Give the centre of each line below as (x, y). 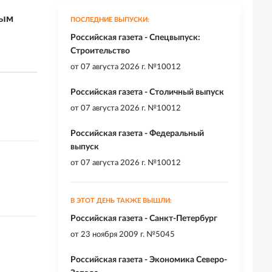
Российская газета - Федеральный (137, 134)
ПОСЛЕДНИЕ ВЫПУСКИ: (110, 20)
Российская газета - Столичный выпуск (147, 93)
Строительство (100, 51)
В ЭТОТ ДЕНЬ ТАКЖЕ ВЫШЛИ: (121, 201)
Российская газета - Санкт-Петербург (144, 219)
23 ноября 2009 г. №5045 (128, 235)
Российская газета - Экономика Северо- (149, 260)
